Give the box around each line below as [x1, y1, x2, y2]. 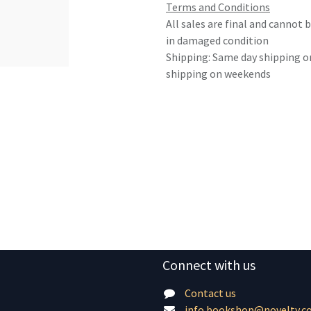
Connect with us [162, 256, 255, 274]
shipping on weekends [166, 67, 271, 81]
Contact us [184, 286, 236, 300]
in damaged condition [166, 33, 269, 47]
